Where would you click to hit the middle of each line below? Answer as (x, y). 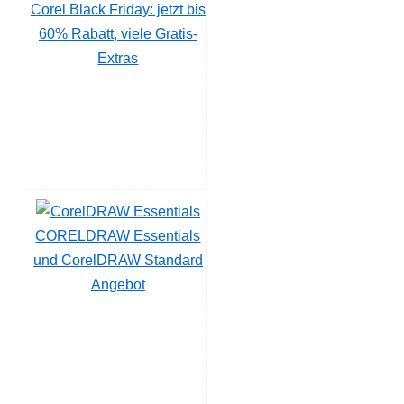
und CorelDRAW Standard (118, 260)
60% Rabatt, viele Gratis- (118, 33)
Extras (118, 58)
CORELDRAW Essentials (118, 235)
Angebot (118, 284)
